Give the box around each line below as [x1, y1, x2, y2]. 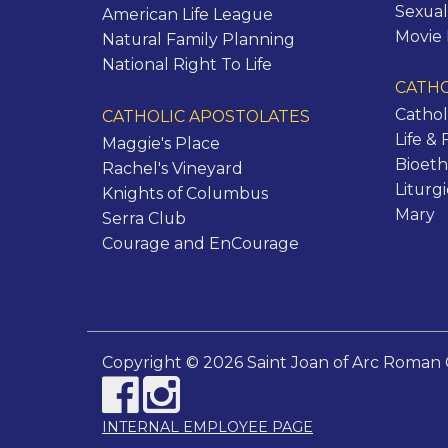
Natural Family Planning [102, 30, 295, 50]
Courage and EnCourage [102, 234, 299, 254]
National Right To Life [102, 55, 272, 75]
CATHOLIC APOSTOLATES [102, 107, 310, 127]
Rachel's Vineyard [102, 159, 243, 179]
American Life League [102, 5, 273, 25]
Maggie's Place [102, 134, 220, 154]
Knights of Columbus [102, 184, 268, 204]
